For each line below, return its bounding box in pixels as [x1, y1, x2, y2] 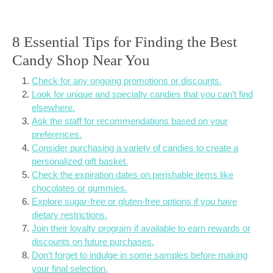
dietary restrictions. [32, 209, 107, 220]
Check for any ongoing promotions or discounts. [32, 75, 222, 86]
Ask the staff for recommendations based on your [32, 115, 228, 126]
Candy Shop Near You [12, 51, 150, 68]
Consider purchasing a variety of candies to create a [32, 142, 238, 153]
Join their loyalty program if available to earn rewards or [32, 222, 250, 233]
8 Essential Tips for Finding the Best [12, 33, 237, 50]
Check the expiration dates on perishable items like [32, 169, 233, 180]
